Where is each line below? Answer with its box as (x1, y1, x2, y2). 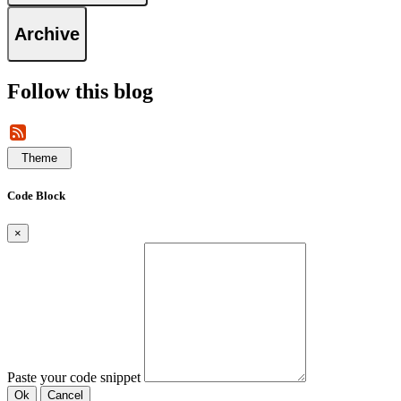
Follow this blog (7, 80, 153, 104)
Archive (14, 23, 80, 44)
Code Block (7, 189, 65, 203)
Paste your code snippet (7, 369, 141, 385)
